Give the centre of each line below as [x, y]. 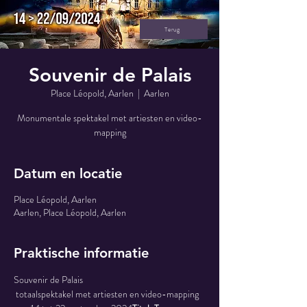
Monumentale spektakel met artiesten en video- [110, 118]
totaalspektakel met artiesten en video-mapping [107, 294]
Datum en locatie [68, 173]
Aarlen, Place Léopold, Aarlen [70, 212]
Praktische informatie [81, 253]
